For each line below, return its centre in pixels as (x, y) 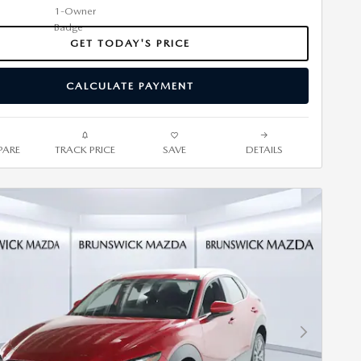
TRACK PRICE (85, 149)
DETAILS (264, 149)
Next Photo (328, 338)
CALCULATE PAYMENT (130, 85)
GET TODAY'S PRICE (130, 43)
